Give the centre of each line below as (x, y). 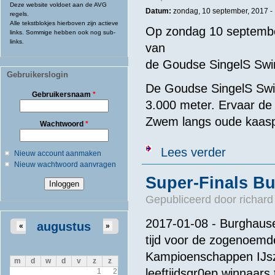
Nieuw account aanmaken (57, 153)
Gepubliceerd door (192, 199)
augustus (64, 226)
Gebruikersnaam (63, 94)
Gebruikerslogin (37, 74)
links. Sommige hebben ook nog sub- (63, 32)
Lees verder (193, 152)
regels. (19, 14)
